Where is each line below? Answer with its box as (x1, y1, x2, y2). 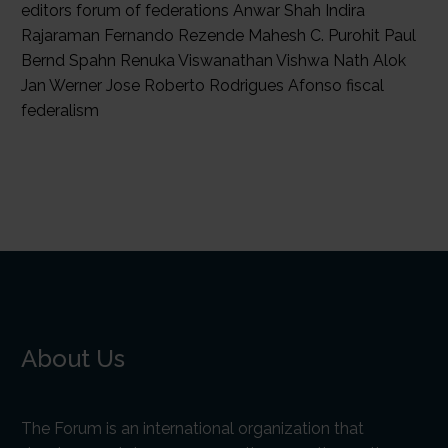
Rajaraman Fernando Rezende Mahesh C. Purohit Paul (21, 26, 416, 45)
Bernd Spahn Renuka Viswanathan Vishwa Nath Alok (21, 51, 406, 70)
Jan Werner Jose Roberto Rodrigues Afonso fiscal (21, 76, 384, 95)
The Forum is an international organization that (21, 418, 364, 438)
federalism (21, 101, 99, 120)
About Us (21, 343, 125, 373)
